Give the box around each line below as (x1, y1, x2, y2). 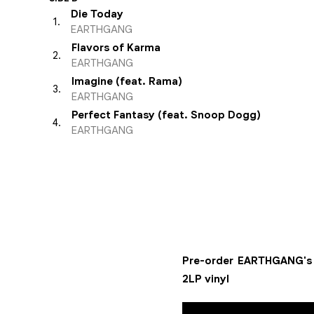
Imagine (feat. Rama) (71, 75, 182, 88)
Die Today (71, 8, 123, 20)
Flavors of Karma (71, 41, 161, 54)
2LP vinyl (182, 273, 229, 285)
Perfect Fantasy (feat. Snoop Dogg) (71, 109, 261, 121)
